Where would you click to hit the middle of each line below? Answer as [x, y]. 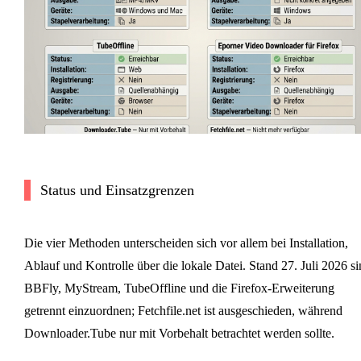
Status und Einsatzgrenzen [117, 190]
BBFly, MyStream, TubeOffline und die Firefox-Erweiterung [179, 288]
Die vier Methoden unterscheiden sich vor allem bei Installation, [186, 243]
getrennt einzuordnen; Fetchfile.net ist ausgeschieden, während [183, 310]
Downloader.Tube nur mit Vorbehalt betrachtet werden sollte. [179, 333]
